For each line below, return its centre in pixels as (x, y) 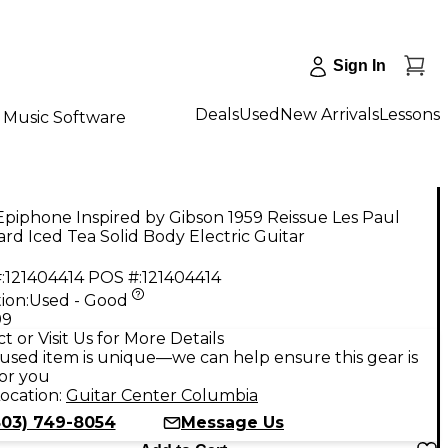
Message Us (232, 422)
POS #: (115, 277)
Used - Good (78, 300)
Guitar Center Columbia (162, 395)
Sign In (359, 65)
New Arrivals (329, 114)
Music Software (64, 117)
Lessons (409, 114)
